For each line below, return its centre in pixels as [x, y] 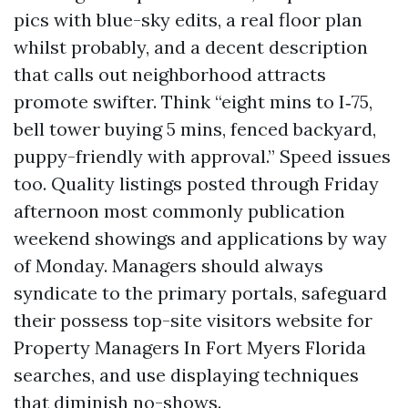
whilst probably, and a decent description [191, 47]
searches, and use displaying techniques [186, 375]
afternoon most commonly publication [179, 211]
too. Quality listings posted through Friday [196, 184]
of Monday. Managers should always [168, 265]
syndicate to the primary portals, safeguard [200, 293]
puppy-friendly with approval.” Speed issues [202, 156]
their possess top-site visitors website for [193, 320]
